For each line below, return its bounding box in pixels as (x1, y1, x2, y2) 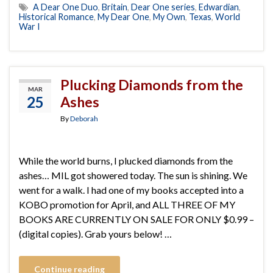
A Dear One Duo (33, 1, 98, 12)
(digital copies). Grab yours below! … (19, 227, 172, 239)
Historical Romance (19, 11, 94, 22)
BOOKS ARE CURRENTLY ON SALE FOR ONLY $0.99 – (19, 213, 254, 225)
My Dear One (97, 11, 149, 22)
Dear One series (131, 1, 195, 12)
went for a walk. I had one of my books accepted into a (19, 183, 244, 196)
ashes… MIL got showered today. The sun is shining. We (19, 169, 247, 181)
